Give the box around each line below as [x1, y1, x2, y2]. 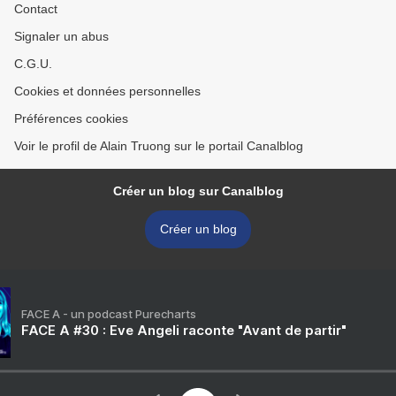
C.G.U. [14, 57, 52, 72]
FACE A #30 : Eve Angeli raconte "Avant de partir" [21, 322, 346, 339]
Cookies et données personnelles [14, 84, 201, 99]
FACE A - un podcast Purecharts [21, 307, 196, 322]
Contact [14, 2, 57, 17]
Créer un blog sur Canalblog [112, 184, 284, 199]
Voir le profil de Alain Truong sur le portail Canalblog [14, 139, 303, 154]
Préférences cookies [14, 111, 128, 126]
